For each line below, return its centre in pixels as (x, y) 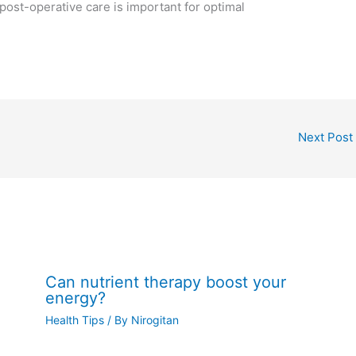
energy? (75, 298)
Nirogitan (155, 319)
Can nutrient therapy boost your (165, 282)
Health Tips (74, 319)
